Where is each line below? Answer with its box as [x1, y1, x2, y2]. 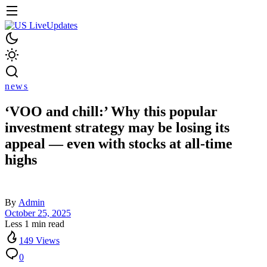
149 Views [19, 235, 60, 246]
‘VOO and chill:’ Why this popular [5, 104, 218, 120]
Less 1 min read [5, 219, 64, 229]
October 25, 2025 [5, 208, 71, 219]
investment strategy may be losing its [5, 120, 229, 136]
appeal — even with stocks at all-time [5, 136, 232, 152]
